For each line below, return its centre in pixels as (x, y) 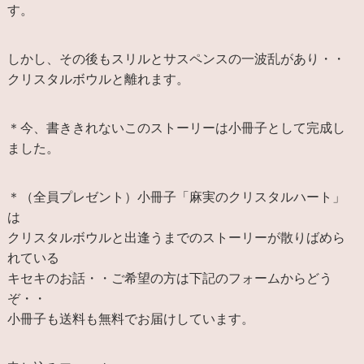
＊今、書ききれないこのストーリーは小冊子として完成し (176, 128)
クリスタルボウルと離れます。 (98, 79)
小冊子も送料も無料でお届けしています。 (130, 318)
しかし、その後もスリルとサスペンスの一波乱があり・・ (176, 58)
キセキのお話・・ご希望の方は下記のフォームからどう (169, 278)
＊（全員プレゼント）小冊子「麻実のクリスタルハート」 (176, 197)
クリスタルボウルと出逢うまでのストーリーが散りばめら (176, 237)
